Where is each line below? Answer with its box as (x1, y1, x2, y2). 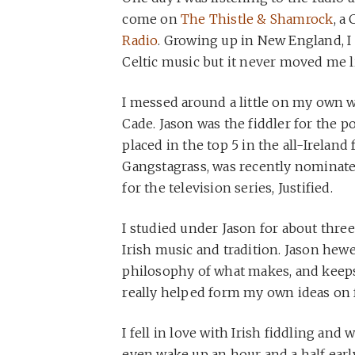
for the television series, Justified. (122, 179, 333, 196)
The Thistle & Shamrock (181, 10, 334, 27)
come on (122, 10, 181, 27)
